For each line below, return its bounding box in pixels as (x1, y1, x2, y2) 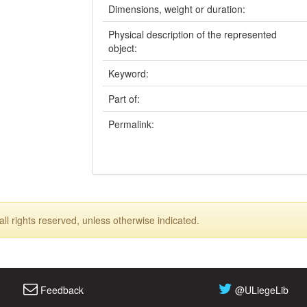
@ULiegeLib (232, 282, 289, 297)
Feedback (37, 282, 84, 297)
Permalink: (108, 117, 157, 131)
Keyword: (108, 66, 151, 80)
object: (108, 41, 140, 55)
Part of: (108, 92, 143, 106)
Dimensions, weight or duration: (108, 2, 248, 16)
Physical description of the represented (108, 27, 277, 41)
